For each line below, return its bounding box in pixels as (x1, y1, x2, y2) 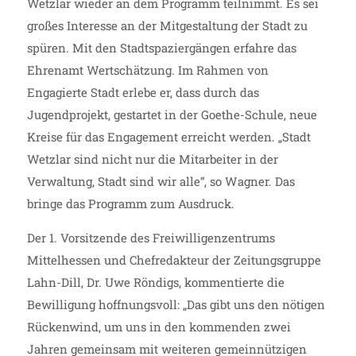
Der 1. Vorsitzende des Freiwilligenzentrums (26, 230, 275, 246)
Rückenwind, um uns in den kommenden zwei (26, 319, 291, 335)
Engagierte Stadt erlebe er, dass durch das (26, 84, 259, 100)
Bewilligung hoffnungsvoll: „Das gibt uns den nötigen (26, 296, 325, 312)
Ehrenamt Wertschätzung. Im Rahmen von (26, 62, 269, 78)
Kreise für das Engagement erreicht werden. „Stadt (26, 129, 311, 145)
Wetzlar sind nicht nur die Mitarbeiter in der (26, 151, 278, 167)
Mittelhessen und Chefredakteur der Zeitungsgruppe (26, 252, 321, 268)
